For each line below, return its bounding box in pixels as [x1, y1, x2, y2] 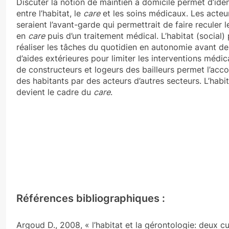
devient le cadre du [16, 87, 94, 98]
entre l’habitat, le [16, 8, 83, 19]
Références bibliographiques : [16, 192, 165, 205]
